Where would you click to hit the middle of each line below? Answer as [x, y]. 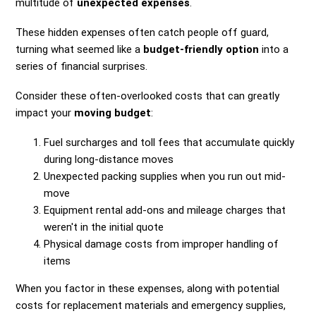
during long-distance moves [109, 160]
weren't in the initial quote [104, 227]
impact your [45, 113]
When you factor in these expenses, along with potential [148, 289]
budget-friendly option [201, 50]
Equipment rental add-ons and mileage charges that [165, 211]
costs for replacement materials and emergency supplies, [151, 306]
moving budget [113, 113]
